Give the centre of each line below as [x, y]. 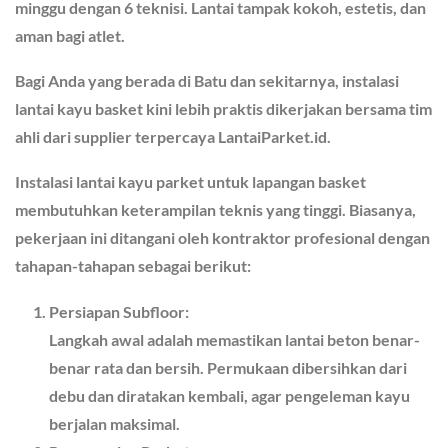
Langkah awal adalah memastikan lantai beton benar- [235, 339]
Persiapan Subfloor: [119, 311]
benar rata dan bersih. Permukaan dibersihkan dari [228, 367]
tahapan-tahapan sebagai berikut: [133, 266]
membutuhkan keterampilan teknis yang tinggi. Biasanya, [215, 210]
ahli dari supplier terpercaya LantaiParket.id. [173, 137]
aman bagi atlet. [70, 36]
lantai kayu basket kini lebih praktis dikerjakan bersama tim [223, 109]
